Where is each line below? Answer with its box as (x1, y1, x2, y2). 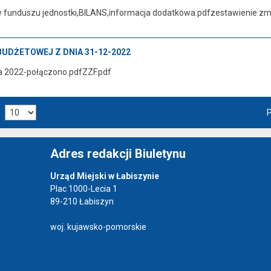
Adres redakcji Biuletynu (50, 146, 186, 161)
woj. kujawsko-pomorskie (50, 221, 146, 232)
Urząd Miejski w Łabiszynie (50, 171, 159, 181)
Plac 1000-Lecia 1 (50, 183, 117, 194)
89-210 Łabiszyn (50, 196, 114, 206)
